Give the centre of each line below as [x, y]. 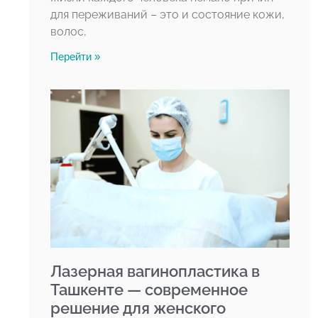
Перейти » [75, 57]
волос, [68, 32]
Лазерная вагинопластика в [155, 271]
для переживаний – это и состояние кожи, [167, 15]
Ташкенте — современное [149, 289]
